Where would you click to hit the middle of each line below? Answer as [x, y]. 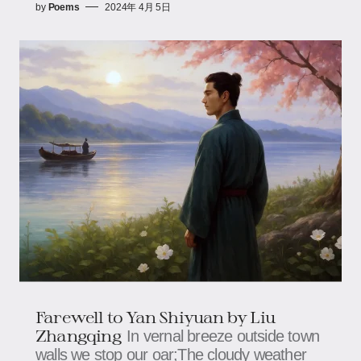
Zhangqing [78, 335]
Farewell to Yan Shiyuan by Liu [155, 316]
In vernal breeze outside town [223, 336]
